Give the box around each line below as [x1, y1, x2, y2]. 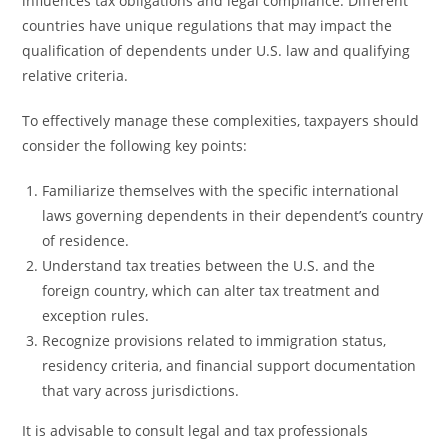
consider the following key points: [22, 136, 248, 155]
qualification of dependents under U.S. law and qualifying [22, 41, 411, 60]
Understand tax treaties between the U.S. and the [42, 256, 376, 275]
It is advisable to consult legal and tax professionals [22, 421, 369, 440]
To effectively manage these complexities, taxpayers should [22, 111, 420, 130]
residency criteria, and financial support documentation [42, 356, 417, 375]
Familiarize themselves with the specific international [42, 181, 400, 200]
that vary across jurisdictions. [42, 381, 240, 400]
